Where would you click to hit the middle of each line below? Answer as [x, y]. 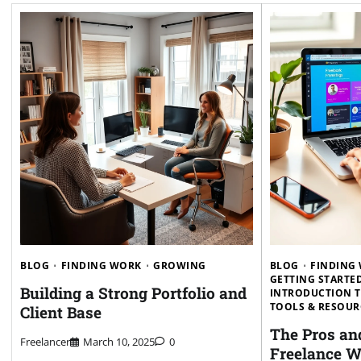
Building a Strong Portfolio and [133, 293]
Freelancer [45, 342]
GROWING [180, 265]
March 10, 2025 [119, 342]
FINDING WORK [101, 265]
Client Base [61, 312]
